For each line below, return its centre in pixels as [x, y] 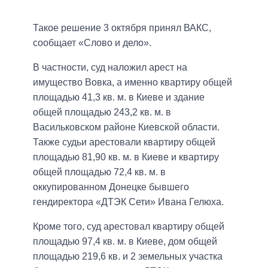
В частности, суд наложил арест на [110, 68]
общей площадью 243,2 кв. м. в [102, 112]
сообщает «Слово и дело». [92, 43]
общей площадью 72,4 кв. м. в [99, 172]
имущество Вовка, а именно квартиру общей [133, 83]
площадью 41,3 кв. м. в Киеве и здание [119, 98]
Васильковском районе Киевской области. [126, 127]
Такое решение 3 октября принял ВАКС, [122, 28]
